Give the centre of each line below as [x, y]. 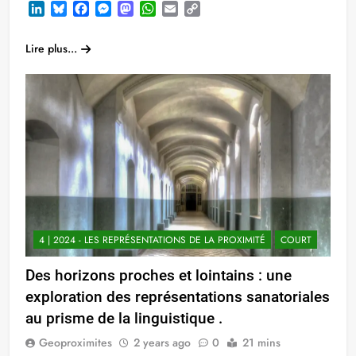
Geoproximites [75, 343]
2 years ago [162, 343]
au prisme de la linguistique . [124, 319]
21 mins [261, 343]
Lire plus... [51, 48]
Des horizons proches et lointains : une [159, 276]
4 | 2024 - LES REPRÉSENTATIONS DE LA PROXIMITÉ [152, 240]
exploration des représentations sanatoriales [178, 297]
